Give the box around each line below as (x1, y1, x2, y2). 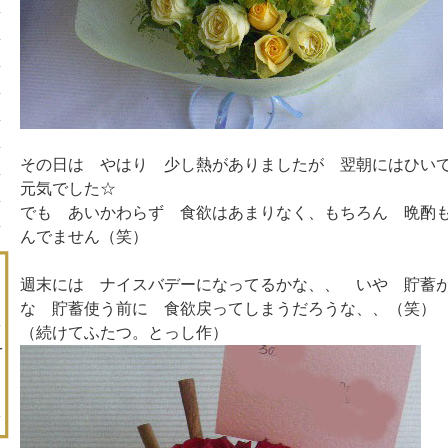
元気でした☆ (19, 180, 116, 197)
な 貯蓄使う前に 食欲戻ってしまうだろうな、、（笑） (19, 300, 436, 317)
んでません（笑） (19, 228, 148, 245)
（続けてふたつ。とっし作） (19, 324, 228, 341)
